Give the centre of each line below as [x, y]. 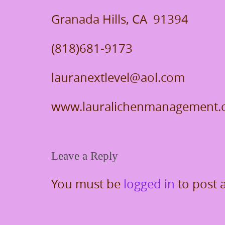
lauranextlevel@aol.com [118, 77]
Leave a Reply [85, 156]
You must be [87, 184]
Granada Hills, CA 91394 [120, 19]
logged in [149, 184]
